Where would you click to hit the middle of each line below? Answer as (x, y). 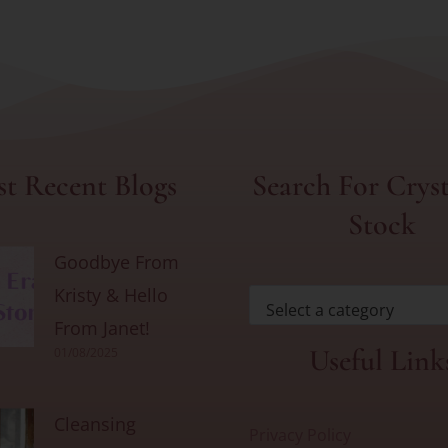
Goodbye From (117, 262)
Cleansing (95, 424)
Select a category (330, 310)
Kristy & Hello (111, 295)
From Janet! (102, 328)
